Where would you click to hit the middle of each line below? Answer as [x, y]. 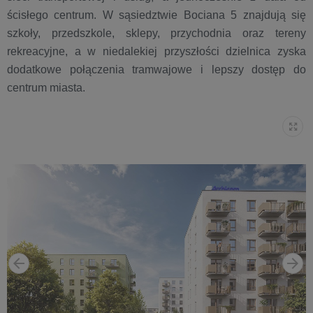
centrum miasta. [46, 88]
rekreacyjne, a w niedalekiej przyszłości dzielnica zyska [156, 51]
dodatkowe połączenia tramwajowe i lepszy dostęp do [156, 70]
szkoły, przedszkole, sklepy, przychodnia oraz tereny [156, 33]
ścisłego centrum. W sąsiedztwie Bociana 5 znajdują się [156, 15]
